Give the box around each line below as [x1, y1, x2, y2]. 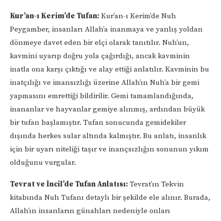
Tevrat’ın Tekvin [128, 179, 184, 189]
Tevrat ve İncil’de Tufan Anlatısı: [10, 179, 128, 189]
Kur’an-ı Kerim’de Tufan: [10, 11, 99, 21]
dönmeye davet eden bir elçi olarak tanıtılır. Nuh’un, [10, 37, 189, 47]
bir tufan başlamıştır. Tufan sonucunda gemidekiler [10, 117, 186, 127]
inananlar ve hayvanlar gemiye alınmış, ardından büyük [10, 104, 205, 114]
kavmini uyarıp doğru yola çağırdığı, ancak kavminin [10, 51, 190, 61]
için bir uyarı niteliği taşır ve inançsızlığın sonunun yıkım [10, 144, 209, 154]
